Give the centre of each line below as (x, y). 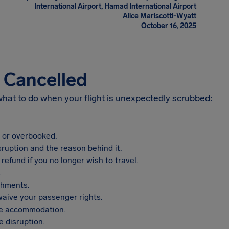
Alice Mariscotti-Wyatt (159, 16)
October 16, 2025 (169, 26)
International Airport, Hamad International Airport (115, 6)
